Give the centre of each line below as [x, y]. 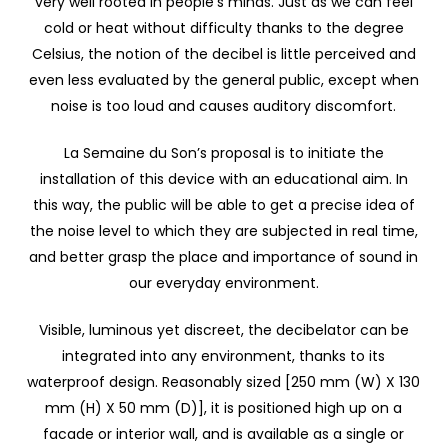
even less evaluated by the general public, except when [223, 80]
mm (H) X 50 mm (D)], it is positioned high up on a [224, 408]
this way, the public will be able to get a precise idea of [223, 205]
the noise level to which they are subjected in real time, [223, 231]
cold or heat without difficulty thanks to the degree [223, 28]
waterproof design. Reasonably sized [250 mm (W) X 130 [224, 382]
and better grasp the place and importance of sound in [224, 257]
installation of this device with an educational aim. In [223, 179]
